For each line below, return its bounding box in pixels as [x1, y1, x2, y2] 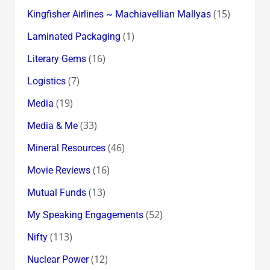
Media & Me [27, 119, 78, 131]
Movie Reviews [27, 164, 90, 176]
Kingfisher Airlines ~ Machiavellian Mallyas [27, 8, 211, 20]
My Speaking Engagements [27, 209, 143, 221]
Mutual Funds [27, 186, 86, 198]
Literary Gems [27, 52, 86, 64]
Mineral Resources [27, 142, 105, 154]
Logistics [27, 75, 66, 87]
